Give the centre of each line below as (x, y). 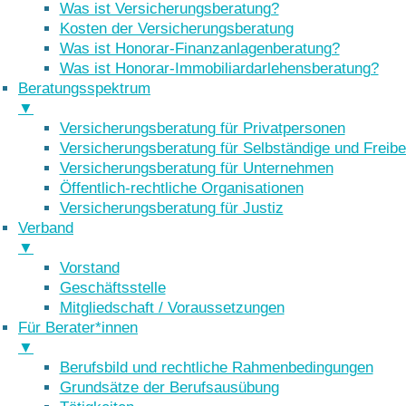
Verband (46, 228)
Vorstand (89, 268)
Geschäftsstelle (112, 288)
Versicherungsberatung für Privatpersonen (202, 129)
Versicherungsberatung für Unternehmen (196, 169)
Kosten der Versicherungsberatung (176, 29)
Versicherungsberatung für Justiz (171, 208)
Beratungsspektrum (84, 89)
